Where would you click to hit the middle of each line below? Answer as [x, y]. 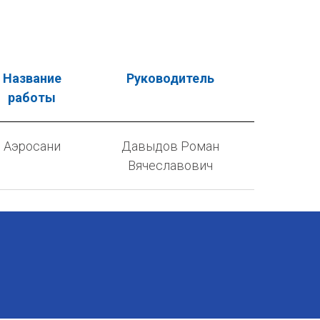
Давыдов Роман [170, 146]
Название [32, 78]
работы [32, 97]
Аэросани [32, 146]
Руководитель [170, 78]
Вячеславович [170, 165]
